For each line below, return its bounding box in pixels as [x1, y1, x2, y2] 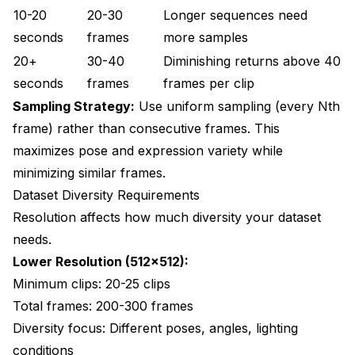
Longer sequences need [163, 6, 307, 23]
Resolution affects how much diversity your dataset [13, 208, 321, 225]
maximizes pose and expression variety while [13, 142, 283, 158]
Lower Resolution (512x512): [13, 253, 189, 269]
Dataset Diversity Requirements [13, 186, 200, 203]
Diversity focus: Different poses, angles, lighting [13, 319, 298, 336]
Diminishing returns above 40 [163, 52, 341, 69]
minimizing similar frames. [13, 164, 166, 181]
